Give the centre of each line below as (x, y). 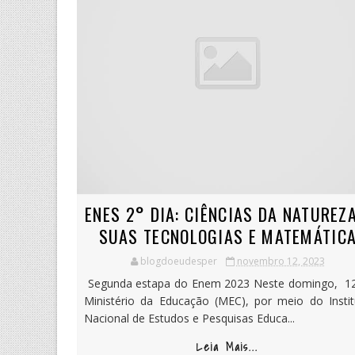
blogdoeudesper (178, 261)
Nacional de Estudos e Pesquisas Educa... (189, 318)
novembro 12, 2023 (281, 261)
